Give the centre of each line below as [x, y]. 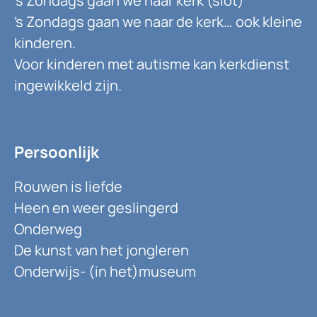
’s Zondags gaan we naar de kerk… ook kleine [158, 21]
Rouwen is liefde [68, 186]
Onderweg [48, 229]
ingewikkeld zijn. [68, 85]
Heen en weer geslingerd [96, 207]
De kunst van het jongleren [102, 250]
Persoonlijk [57, 152]
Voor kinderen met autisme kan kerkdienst [152, 64]
